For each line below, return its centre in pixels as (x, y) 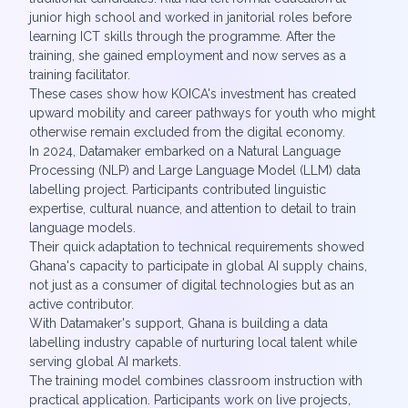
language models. (82, 228)
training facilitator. (80, 75)
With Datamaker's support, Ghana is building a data (178, 323)
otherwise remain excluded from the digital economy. (187, 132)
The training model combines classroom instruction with (196, 381)
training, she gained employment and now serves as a (188, 56)
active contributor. (82, 304)
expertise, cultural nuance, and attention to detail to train (193, 209)
